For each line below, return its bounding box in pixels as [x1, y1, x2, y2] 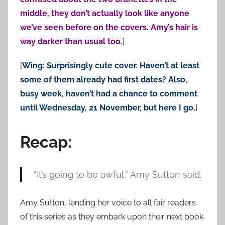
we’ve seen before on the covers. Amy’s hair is [20, 23, 198, 33]
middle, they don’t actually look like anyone [20, 9, 189, 19]
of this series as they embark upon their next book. [20, 212, 205, 222]
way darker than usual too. [20, 37, 123, 47]
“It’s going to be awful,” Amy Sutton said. [33, 169, 201, 180]
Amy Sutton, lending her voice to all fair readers [20, 198, 196, 208]
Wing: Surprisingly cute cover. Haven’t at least [22, 61, 199, 71]
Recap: [20, 133, 72, 152]
